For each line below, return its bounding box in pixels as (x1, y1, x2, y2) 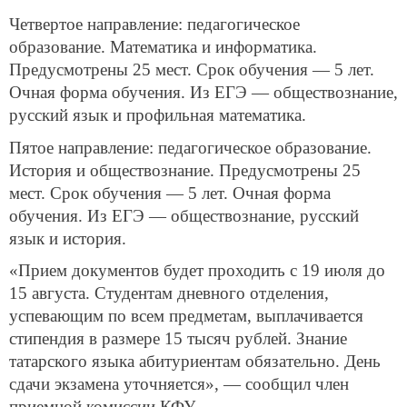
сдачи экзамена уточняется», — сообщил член (9, 374, 349, 394)
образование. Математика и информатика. (9, 36, 317, 56)
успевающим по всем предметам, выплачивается (9, 306, 363, 326)
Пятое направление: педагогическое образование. (9, 137, 372, 157)
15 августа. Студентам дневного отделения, (9, 283, 329, 303)
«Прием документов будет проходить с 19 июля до (9, 261, 385, 281)
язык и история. (9, 228, 126, 248)
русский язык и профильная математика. (9, 104, 306, 124)
